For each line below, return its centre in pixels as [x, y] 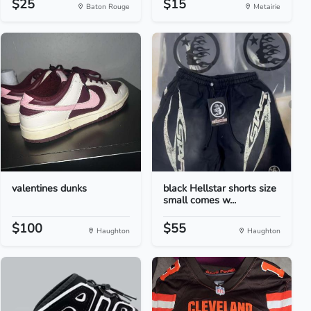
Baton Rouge [107, 7]
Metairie [266, 7]
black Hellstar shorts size [219, 188]
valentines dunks [50, 188]
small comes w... [199, 200]
